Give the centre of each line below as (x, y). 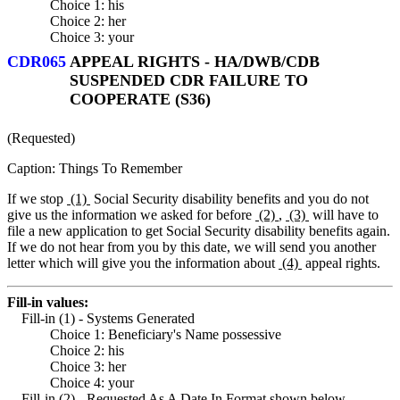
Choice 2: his (87, 350)
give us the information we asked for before (131, 214)
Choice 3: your (92, 37)
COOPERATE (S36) (141, 100)
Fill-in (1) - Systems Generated (108, 318)
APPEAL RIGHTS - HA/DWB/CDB (193, 62)
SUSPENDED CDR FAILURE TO (189, 81)
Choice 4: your (92, 382)
